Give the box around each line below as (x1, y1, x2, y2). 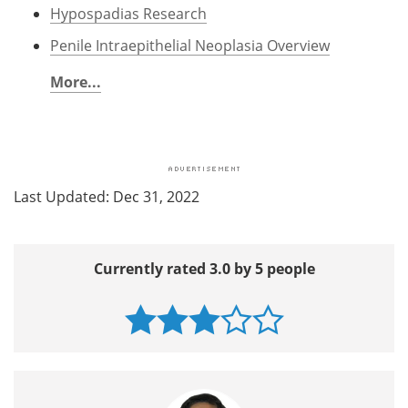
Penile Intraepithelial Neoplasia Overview (50, 35, 330, 55)
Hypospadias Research (50, 3, 207, 23)
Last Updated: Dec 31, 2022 (14, 186, 199, 206)
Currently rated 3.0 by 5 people (93, 258, 315, 279)
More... (50, 71, 101, 92)
